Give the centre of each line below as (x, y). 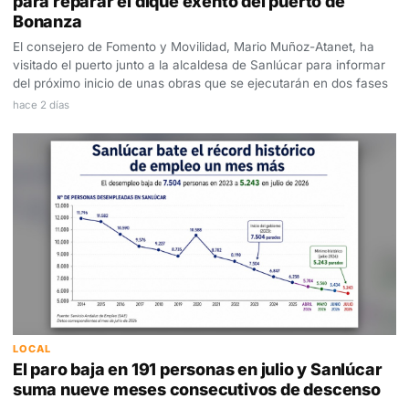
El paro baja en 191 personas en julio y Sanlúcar (198, 369)
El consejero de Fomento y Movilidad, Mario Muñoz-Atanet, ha (194, 47)
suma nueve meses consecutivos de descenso (197, 389)
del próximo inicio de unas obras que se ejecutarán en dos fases (200, 84)
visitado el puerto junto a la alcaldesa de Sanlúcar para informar (199, 65)
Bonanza (47, 22)
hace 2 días (41, 105)
